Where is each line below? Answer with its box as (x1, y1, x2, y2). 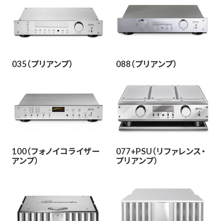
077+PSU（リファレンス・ (115, 146, 206, 156)
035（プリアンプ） (11, 59, 74, 70)
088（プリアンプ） (115, 59, 178, 70)
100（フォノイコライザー (11, 146, 100, 156)
